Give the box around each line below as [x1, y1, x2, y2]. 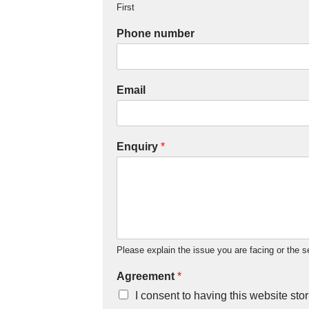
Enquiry [117, 141, 161, 152]
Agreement [117, 270, 178, 282]
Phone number [117, 28, 195, 39]
